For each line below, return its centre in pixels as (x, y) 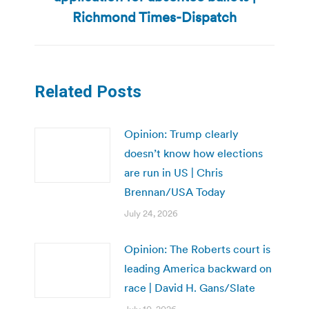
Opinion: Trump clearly (181, 133)
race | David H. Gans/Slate (190, 287)
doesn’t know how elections (193, 153)
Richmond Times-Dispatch (154, 17)
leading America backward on (198, 268)
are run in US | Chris (173, 172)
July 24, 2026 (151, 213)
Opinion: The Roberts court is (197, 249)
